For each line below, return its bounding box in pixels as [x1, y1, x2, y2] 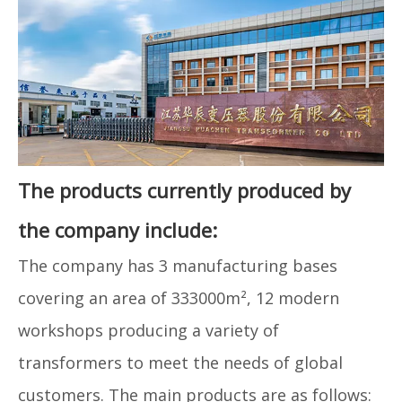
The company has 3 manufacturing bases [18, 254, 337, 276]
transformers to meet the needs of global [18, 351, 343, 373]
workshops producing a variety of [18, 319, 279, 341]
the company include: [18, 215, 217, 243]
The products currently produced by [18, 176, 351, 204]
